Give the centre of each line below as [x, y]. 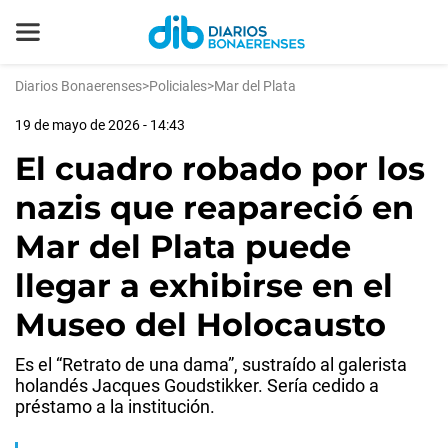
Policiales [178, 86]
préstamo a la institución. [115, 406]
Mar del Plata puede [183, 246]
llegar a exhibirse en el [204, 285]
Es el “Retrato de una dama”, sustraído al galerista [211, 364]
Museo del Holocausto [200, 324]
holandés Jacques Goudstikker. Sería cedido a [197, 385]
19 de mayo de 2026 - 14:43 [100, 125]
